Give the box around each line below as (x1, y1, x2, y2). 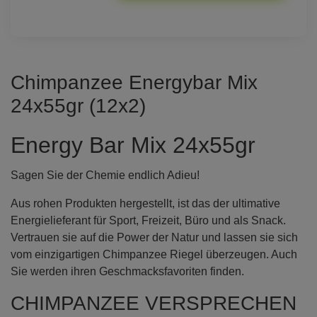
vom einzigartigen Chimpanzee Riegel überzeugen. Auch (11, 248, 297, 260)
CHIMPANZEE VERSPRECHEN (11, 292, 296, 314)
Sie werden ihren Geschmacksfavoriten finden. (11, 265, 244, 277)
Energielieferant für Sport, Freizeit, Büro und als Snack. (11, 214, 286, 226)
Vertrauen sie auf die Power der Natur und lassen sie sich (11, 231, 298, 243)
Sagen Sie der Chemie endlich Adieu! (11, 168, 200, 181)
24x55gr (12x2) (11, 94, 146, 117)
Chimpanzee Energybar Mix (11, 71, 258, 93)
